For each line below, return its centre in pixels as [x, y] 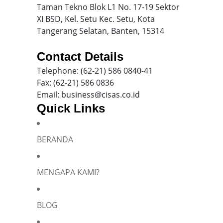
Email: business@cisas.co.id [88, 95]
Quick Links [71, 109]
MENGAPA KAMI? [68, 172]
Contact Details [80, 57]
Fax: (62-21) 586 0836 [75, 83]
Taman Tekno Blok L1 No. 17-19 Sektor [108, 7]
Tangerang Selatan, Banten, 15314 [101, 31]
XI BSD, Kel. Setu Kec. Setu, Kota [96, 19]
